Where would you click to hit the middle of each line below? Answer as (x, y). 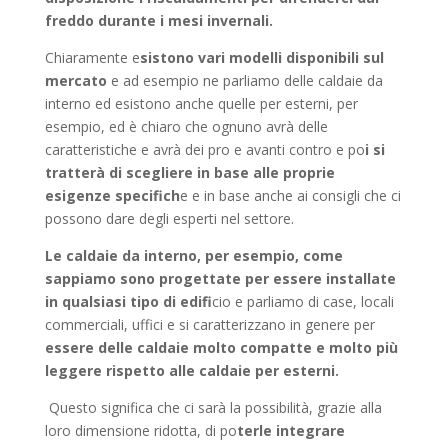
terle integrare (290, 430)
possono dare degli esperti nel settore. (169, 218)
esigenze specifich (112, 195)
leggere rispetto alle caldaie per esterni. (191, 370)
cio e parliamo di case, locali (302, 301)
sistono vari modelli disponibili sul (261, 57)
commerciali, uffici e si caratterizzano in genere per (209, 324)
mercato (77, 80)
